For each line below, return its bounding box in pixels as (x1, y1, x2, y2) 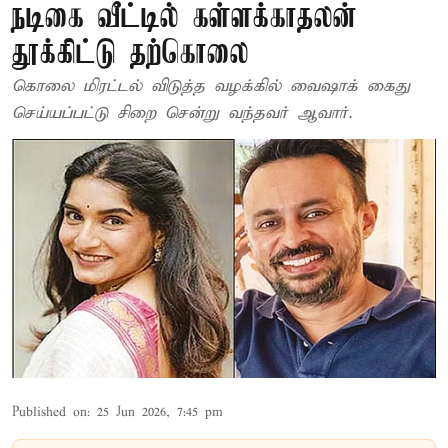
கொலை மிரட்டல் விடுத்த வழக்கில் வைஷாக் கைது (12, 76, 410, 97)
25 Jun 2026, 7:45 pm (97, 403, 223, 421)
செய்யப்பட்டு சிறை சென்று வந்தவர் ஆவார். (12, 103, 352, 124)
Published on (12, 403, 87, 421)
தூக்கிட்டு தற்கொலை (12, 37, 249, 72)
